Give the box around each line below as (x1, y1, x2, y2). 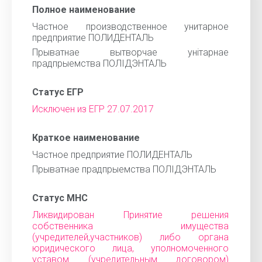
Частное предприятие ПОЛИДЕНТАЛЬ (32, 149, 192, 160)
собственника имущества (32, 220, 229, 232)
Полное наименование (32, 4, 136, 15)
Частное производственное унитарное (32, 21, 229, 32)
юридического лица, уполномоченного (32, 243, 229, 254)
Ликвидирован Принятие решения (32, 209, 229, 220)
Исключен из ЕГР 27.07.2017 (32, 104, 154, 115)
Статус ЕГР (32, 87, 84, 98)
